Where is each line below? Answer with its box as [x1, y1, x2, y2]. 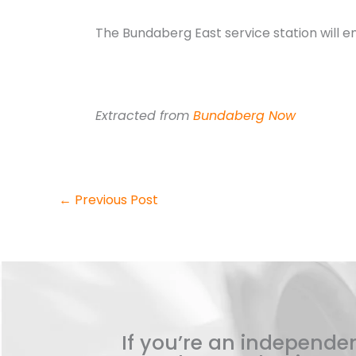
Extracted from [95, 106, 193, 125]
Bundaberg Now [193, 106, 296, 125]
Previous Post [72, 190, 158, 209]
